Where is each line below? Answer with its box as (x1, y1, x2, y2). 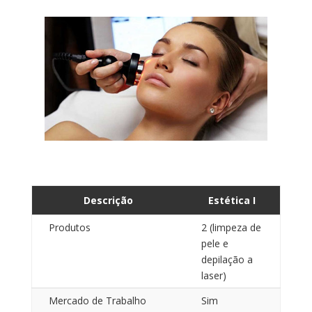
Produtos (48, 220, 91, 234)
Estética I (208, 193, 256, 207)
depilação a (201, 252, 253, 266)
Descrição (83, 193, 133, 207)
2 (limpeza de (201, 220, 261, 234)
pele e (201, 236, 228, 250)
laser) (201, 268, 226, 282)
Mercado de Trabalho (48, 293, 146, 307)
